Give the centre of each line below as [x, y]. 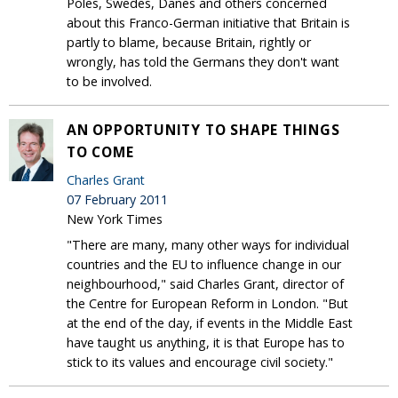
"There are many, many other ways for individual [208, 244]
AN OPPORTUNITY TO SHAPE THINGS [203, 129]
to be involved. [109, 81]
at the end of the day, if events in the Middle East [210, 322]
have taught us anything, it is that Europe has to [206, 342]
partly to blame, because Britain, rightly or [189, 42]
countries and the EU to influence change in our [204, 264]
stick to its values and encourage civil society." [200, 362]
